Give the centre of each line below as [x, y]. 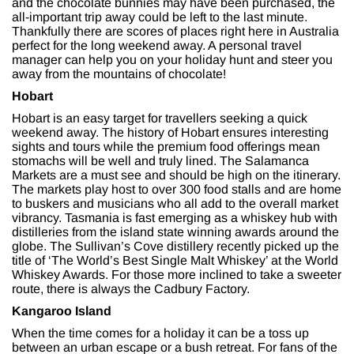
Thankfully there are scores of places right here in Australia [175, 32]
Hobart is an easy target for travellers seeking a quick [160, 119]
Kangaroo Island [62, 311]
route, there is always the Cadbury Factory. [131, 289]
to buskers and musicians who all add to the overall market [175, 204]
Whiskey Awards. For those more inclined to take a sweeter [177, 275]
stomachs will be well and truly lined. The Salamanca [160, 161]
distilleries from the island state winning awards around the [175, 232]
